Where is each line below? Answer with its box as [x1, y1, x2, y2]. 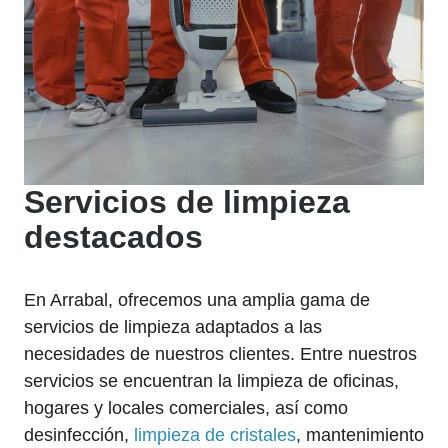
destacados [24, 218, 203, 255]
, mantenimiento [296, 424, 424, 445]
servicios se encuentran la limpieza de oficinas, [24, 370, 399, 391]
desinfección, [24, 424, 134, 445]
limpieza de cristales [134, 424, 296, 445]
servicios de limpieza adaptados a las [24, 316, 322, 337]
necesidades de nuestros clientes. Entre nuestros [24, 343, 417, 364]
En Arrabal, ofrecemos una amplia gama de [24, 289, 370, 310]
